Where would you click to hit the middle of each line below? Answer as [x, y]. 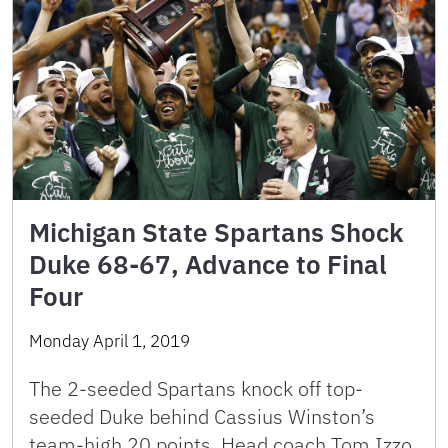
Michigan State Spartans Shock [216, 232]
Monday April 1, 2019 [109, 341]
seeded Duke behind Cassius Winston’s [202, 417]
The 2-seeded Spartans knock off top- [196, 389]
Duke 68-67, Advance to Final [208, 264]
